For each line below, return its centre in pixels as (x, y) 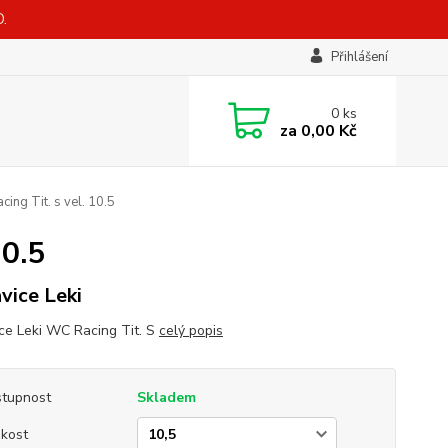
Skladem (166, 397)
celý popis (190, 330)
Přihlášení (359, 57)
